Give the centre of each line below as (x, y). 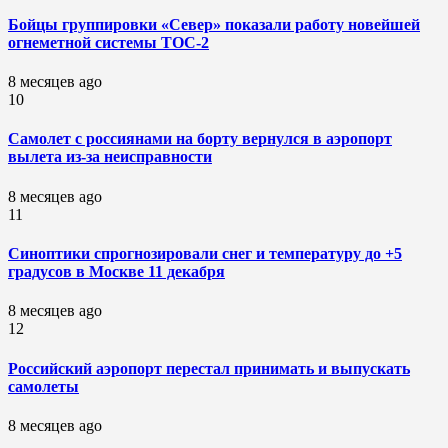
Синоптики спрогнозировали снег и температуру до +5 (205, 254)
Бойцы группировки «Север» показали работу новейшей (214, 24)
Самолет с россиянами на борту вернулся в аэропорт (200, 139)
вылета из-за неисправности (110, 157)
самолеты (43, 386)
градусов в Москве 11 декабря (116, 272)
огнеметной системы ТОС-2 (108, 42)
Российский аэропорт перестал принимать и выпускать (209, 368)
